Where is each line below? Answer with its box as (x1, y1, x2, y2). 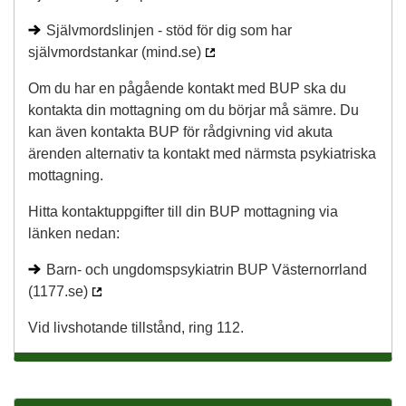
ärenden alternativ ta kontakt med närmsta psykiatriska (28, 145, 376, 161)
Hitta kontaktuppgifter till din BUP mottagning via (28, 203, 338, 219)
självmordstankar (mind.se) (28, 43, 201, 60)
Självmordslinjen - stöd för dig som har (46, 22, 292, 38)
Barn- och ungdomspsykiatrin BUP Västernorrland (46, 261, 367, 277)
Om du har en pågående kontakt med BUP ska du (28, 80, 346, 96)
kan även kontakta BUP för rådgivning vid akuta (28, 123, 333, 140)
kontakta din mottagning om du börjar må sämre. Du (28, 101, 359, 118)
